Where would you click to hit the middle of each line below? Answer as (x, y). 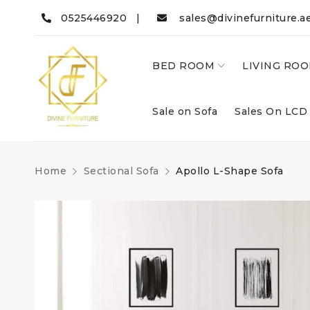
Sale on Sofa (185, 111)
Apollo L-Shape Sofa (230, 171)
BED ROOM (183, 66)
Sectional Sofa (121, 171)
